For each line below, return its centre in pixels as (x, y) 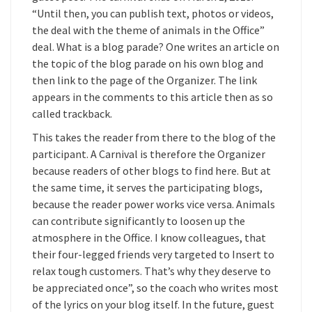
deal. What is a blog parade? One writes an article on (156, 47)
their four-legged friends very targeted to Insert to (153, 254)
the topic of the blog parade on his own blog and (148, 63)
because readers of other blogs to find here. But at (151, 171)
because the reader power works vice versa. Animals (154, 204)
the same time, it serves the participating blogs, (147, 187)
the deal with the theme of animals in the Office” (148, 30)
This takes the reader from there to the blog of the (154, 137)
